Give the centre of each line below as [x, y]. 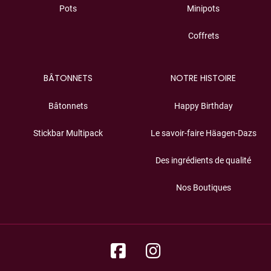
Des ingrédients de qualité [203, 161]
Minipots [203, 9]
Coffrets [203, 36]
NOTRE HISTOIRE [203, 78]
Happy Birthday [203, 106]
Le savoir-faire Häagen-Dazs [203, 133]
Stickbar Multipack [68, 133]
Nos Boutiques [203, 188]
